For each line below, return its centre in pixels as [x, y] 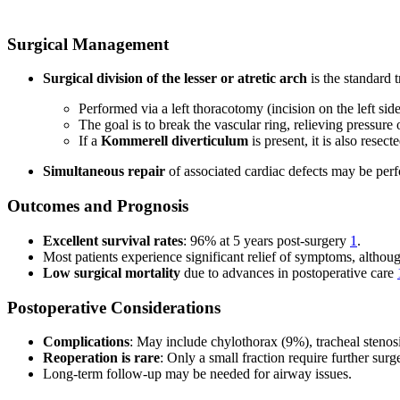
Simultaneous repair [104, 171]
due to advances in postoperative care [289, 272]
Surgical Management [88, 44]
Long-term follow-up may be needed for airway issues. [197, 374]
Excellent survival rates [113, 240]
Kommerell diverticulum [175, 141]
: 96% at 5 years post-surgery [267, 240]
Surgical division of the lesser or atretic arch [175, 79]
